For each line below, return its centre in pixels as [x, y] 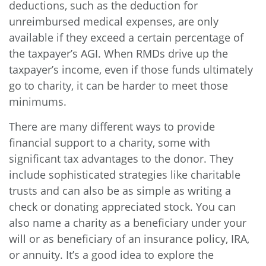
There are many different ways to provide [112, 126]
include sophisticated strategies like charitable [125, 175]
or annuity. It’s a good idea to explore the [111, 255]
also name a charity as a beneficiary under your [128, 223]
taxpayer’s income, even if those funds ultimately [131, 69]
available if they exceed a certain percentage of [126, 37]
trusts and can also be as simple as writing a [120, 191]
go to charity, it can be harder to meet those [118, 85]
